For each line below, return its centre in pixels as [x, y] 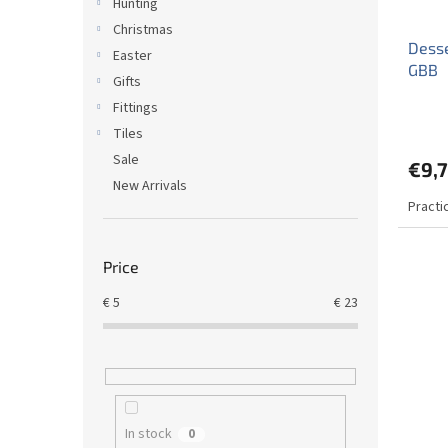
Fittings [135, 108]
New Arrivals [150, 186]
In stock [148, 434]
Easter [132, 56]
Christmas [143, 30]
